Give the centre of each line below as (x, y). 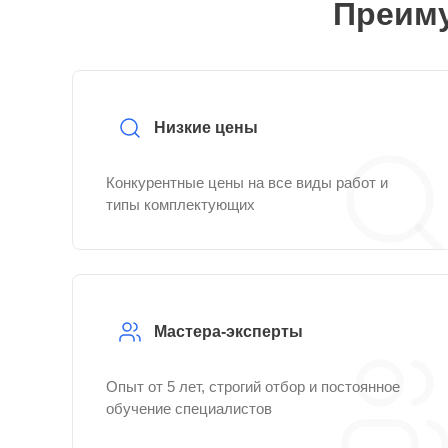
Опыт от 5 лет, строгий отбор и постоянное (253, 386)
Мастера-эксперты (228, 331)
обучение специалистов (189, 408)
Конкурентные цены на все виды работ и (247, 182)
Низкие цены (206, 127)
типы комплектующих (180, 204)
